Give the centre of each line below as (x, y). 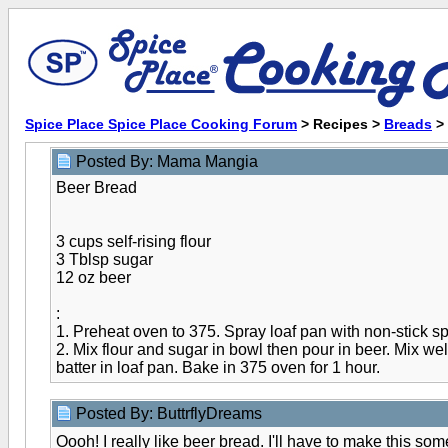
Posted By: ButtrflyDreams (171, 413)
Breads (408, 124)
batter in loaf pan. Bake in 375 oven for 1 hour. (218, 367)
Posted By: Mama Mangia (169, 161)
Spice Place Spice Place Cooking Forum (161, 124)
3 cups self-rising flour (133, 241)
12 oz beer (93, 277)
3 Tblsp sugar (104, 259)
